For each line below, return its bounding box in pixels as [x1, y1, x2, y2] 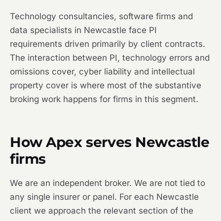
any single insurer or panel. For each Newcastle [10, 192, 199, 202]
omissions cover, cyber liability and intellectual [10, 67, 195, 77]
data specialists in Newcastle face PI [10, 25, 157, 36]
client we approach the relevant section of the [10, 206, 193, 216]
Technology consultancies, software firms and [10, 11, 193, 22]
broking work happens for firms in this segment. [10, 94, 198, 105]
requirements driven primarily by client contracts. [10, 39, 205, 49]
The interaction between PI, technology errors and [10, 53, 210, 63]
